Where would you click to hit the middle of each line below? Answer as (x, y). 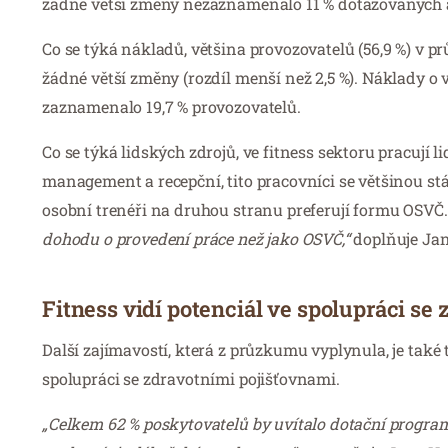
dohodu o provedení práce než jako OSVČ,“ (196, 238)
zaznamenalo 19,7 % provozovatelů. (171, 106)
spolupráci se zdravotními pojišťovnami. (191, 378)
